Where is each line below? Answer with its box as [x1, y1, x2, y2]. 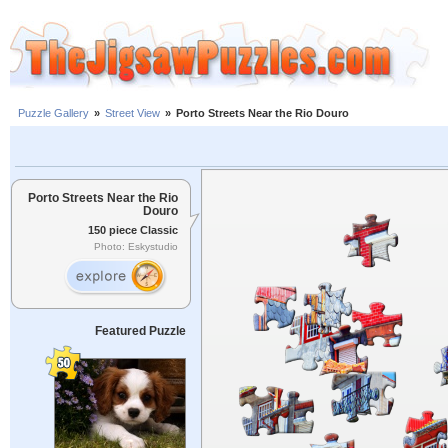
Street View [105, 107, 160, 120]
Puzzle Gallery [18, 107, 89, 120]
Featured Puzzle [94, 324, 186, 338]
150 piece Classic [88, 223, 178, 236]
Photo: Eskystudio [94, 241, 178, 253]
